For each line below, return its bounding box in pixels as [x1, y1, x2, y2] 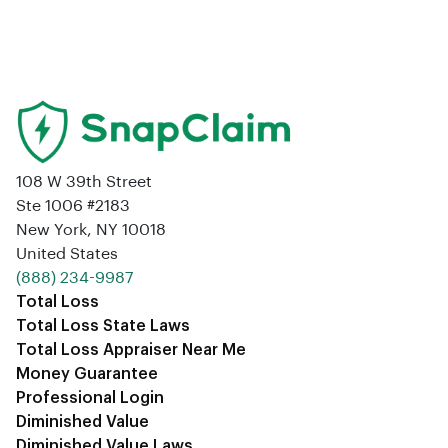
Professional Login [16, 390, 164, 407]
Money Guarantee [16, 366, 158, 383]
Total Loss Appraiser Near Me [16, 342, 246, 359]
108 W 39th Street [16, 174, 152, 191]
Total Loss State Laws [16, 318, 190, 335]
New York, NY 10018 [16, 222, 166, 239]
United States [16, 246, 118, 263]
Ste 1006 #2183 [16, 198, 130, 215]
